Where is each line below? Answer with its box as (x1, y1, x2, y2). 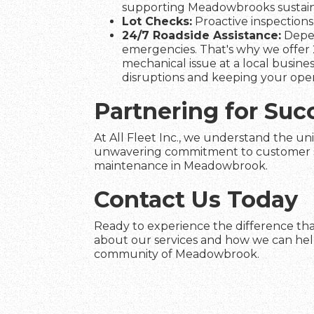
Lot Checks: (122, 15, 193, 28)
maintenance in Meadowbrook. (94, 159, 268, 172)
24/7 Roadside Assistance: (122, 29, 282, 42)
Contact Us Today (94, 186, 299, 213)
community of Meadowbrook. (94, 247, 260, 261)
